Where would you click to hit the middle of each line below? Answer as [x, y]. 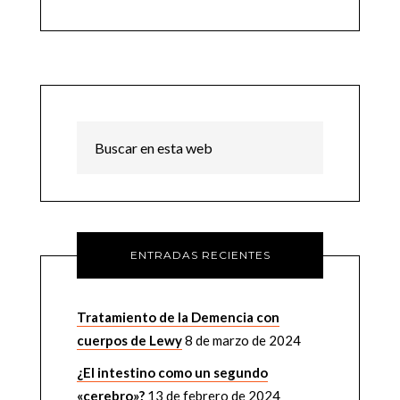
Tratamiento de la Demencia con [178, 317]
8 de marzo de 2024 [242, 340]
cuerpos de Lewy [129, 340]
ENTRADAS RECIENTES [200, 255]
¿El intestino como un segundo [172, 372]
